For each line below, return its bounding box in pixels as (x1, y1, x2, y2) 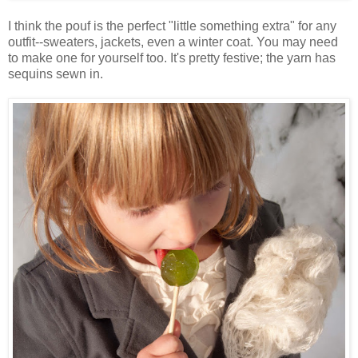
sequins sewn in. (8, 67, 103, 82)
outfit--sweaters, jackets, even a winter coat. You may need (8, 35, 338, 50)
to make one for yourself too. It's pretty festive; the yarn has (8, 51, 336, 66)
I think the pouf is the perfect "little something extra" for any (8, 19, 336, 34)
